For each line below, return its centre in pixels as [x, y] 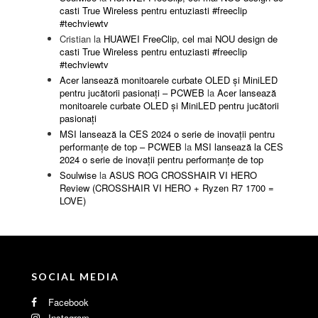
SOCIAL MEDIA [75, 277]
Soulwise [78, 175]
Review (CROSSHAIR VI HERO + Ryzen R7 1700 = [167, 188]
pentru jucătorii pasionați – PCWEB [132, 93]
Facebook [67, 302]
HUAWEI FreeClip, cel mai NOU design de [191, 39]
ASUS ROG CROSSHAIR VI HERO [183, 175]
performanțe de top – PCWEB [121, 147]
